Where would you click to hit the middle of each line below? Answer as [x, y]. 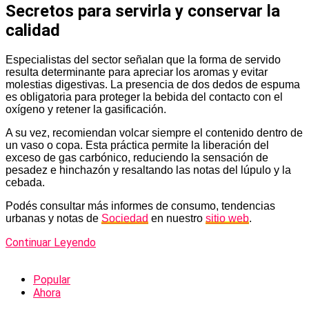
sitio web [227, 219]
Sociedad [125, 219]
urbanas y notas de [53, 219]
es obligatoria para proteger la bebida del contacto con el [144, 97]
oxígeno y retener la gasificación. [86, 110]
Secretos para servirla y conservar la [143, 11]
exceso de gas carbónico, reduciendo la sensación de [137, 158]
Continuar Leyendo [51, 243]
